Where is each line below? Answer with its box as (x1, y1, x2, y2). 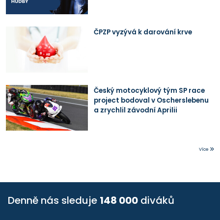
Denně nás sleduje (8, 193, 100, 208)
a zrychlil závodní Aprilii (93, 105, 177, 115)
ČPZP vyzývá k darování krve (93, 27, 192, 37)
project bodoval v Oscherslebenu (93, 95, 209, 105)
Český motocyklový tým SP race (93, 85, 205, 95)
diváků (138, 193, 174, 208)
